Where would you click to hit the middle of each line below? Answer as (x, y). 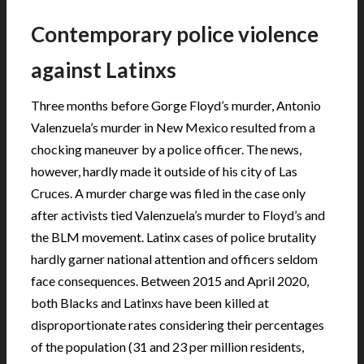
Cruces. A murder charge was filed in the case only (168, 193)
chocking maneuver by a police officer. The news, (166, 149)
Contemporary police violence (175, 34)
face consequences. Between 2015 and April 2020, (170, 280)
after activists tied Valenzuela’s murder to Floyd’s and (178, 214)
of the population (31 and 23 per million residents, (167, 346)
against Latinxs (104, 69)
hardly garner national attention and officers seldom (174, 258)
